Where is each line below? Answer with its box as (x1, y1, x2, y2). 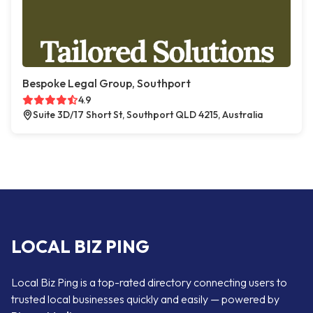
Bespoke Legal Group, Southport (22, 76, 191, 90)
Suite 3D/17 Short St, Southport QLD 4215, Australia (33, 108, 263, 121)
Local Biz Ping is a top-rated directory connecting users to (11, 275, 287, 289)
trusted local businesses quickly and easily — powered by (11, 292, 279, 306)
